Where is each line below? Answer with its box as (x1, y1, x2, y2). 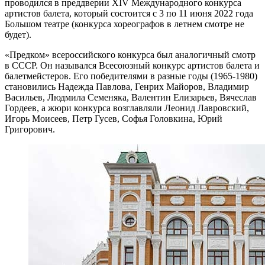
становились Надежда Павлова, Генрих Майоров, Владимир (5, 81, 249, 92)
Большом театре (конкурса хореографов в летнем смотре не (5, 18, 244, 29)
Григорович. (5, 124, 55, 134)
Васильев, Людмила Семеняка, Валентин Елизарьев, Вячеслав (5, 92, 257, 102)
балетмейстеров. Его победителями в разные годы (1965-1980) (5, 70, 257, 81)
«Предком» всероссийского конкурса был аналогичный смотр (5, 49, 256, 60)
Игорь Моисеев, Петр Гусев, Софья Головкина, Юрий (5, 113, 222, 124)
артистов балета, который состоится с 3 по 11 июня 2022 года (5, 8, 253, 18)
